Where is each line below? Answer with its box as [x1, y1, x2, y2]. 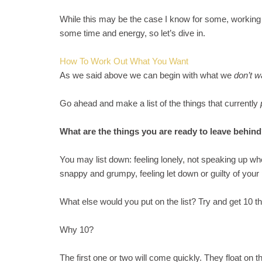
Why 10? [60, 225, 94, 235]
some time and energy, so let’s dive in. [60, 28, 205, 38]
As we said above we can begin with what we [60, 70, 234, 80]
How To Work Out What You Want [60, 56, 188, 66]
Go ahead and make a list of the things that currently [60, 98, 260, 108]
